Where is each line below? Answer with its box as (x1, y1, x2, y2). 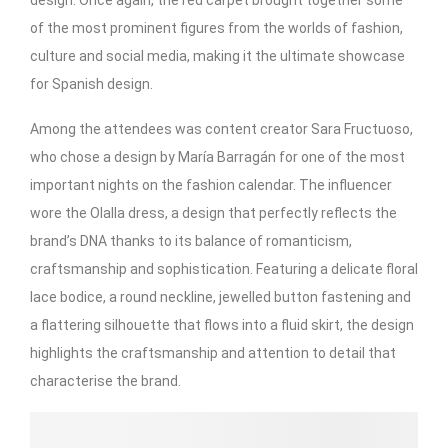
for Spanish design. (30, 75, 153, 92)
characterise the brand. (30, 372, 181, 389)
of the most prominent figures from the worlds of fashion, (30, 19, 403, 36)
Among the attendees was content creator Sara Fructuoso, (30, 120, 413, 137)
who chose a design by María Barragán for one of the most (30, 148, 405, 165)
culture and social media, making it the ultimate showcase (30, 47, 405, 64)
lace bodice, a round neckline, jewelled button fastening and (30, 288, 411, 305)
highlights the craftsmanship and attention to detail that (30, 344, 396, 361)
